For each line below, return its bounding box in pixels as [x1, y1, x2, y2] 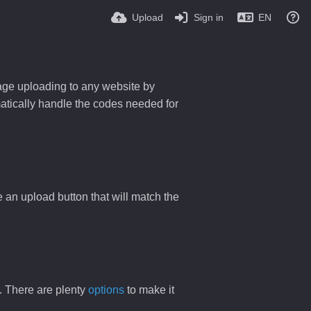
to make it [124, 284, 174, 296]
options [88, 284, 124, 296]
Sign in [194, 12, 224, 23]
